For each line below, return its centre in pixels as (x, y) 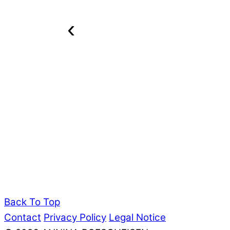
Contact (23, 218)
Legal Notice (137, 218)
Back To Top (32, 202)
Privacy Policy (75, 218)
